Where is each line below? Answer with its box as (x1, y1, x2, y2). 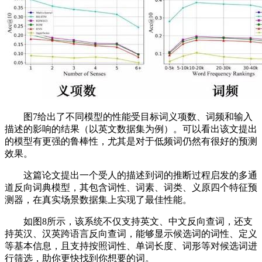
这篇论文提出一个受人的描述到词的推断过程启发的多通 (5, 170, 257, 180)
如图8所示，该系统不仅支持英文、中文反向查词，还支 (5, 216, 253, 226)
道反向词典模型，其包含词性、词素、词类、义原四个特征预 (5, 182, 257, 192)
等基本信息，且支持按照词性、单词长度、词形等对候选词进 (5, 241, 257, 251)
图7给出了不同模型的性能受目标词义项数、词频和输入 (5, 112, 253, 122)
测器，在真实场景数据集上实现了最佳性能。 (5, 195, 192, 205)
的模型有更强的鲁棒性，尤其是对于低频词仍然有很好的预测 (5, 136, 257, 146)
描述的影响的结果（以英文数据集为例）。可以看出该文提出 (5, 124, 257, 134)
